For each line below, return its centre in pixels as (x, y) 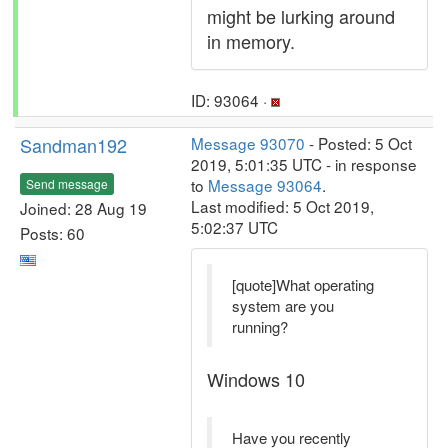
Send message (67, 183)
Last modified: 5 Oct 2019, (282, 206)
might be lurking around (301, 16)
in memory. (251, 41)
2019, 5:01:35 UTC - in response (304, 164)
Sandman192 (73, 145)
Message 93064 (265, 185)
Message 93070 (248, 143)
